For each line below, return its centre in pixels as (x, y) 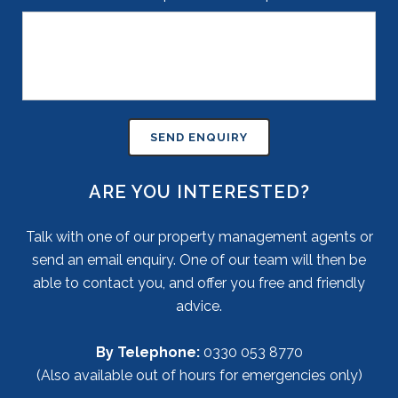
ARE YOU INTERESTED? (199, 192)
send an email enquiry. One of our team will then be (199, 260)
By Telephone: (147, 352)
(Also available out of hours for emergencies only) (199, 375)
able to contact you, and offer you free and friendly (199, 283)
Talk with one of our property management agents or (199, 237)
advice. (199, 306)
